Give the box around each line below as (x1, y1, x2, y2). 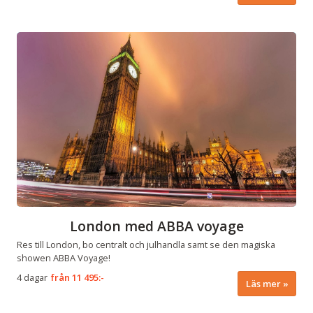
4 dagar (17, 271, 48, 284)
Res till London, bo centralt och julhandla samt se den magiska (17, 238, 275, 251)
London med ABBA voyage (69, 216, 244, 235)
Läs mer (245, 277, 281, 290)
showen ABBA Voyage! (17, 251, 110, 264)
